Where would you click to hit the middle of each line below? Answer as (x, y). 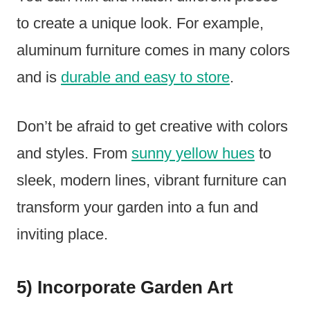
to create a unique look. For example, (140, 23)
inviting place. (62, 234)
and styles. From (74, 153)
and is (39, 77)
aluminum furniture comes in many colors (153, 50)
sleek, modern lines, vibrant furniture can (152, 180)
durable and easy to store (145, 77)
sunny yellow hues (193, 153)
